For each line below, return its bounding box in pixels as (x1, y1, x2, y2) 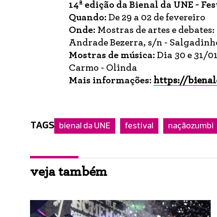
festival (125, 122, 154, 130)
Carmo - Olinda (69, 63, 137, 73)
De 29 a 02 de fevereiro (107, 13, 205, 22)
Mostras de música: (69, 50, 155, 60)
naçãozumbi (168, 122, 214, 130)
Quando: (69, 13, 107, 22)
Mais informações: (69, 76, 152, 85)
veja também (30, 165, 107, 179)
